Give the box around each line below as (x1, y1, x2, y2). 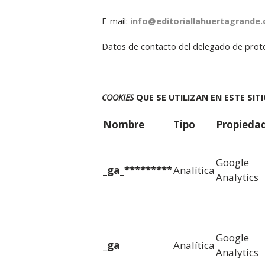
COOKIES (101, 91, 136, 103)
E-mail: (101, 15, 130, 27)
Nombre (102, 117, 144, 131)
